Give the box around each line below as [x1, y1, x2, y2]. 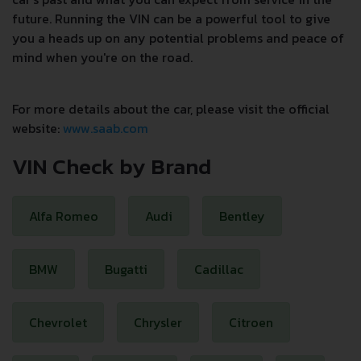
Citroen [229, 313, 273, 332]
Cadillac [194, 259, 243, 279]
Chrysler [134, 313, 182, 332]
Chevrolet [29, 313, 87, 332]
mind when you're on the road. [12, 48, 193, 67]
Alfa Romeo [29, 206, 98, 226]
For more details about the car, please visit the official [12, 99, 330, 118]
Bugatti [105, 259, 147, 279]
